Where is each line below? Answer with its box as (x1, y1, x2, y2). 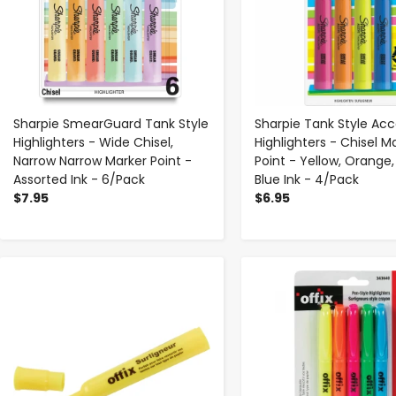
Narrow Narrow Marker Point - (13, 151, 192, 170)
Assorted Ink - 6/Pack (13, 170, 145, 188)
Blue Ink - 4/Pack (254, 170, 359, 188)
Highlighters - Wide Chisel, (13, 133, 173, 151)
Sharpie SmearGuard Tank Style (13, 114, 209, 133)
